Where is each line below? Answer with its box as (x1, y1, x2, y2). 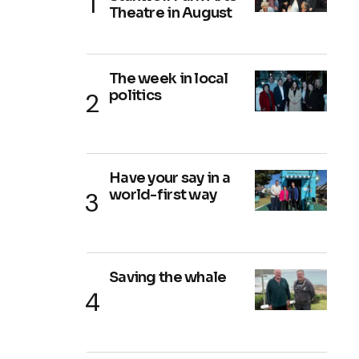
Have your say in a (109, 169, 231, 187)
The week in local (109, 70, 228, 87)
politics (109, 87, 162, 104)
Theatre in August (109, 4, 232, 22)
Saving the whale (109, 268, 227, 286)
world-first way (109, 186, 217, 204)
